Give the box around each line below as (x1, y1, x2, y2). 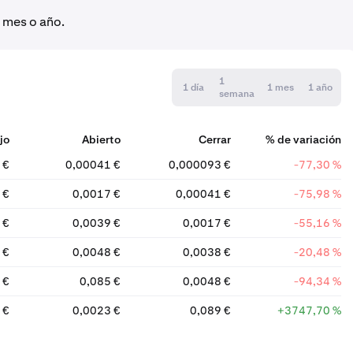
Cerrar (198, 132, 231, 147)
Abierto (81, 132, 121, 147)
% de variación (265, 132, 341, 147)
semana (219, 87, 255, 100)
